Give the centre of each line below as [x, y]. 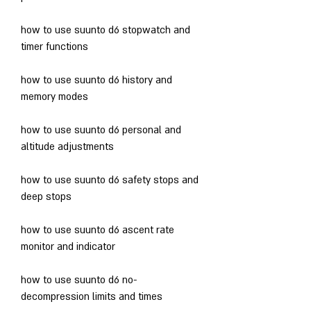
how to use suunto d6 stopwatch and [106, 30]
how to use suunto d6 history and [96, 80]
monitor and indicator [68, 246]
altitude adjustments [67, 146]
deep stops [46, 196]
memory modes [54, 96]
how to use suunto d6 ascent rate [98, 230]
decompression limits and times [92, 296]
